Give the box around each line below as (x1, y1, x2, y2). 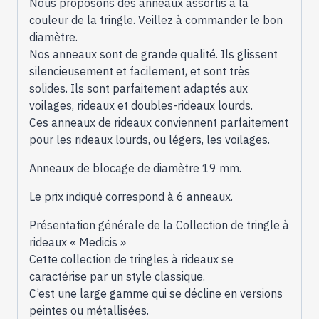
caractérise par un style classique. (29, 268, 205, 283)
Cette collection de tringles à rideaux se (29, 251, 234, 266)
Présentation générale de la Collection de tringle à (29, 217, 289, 232)
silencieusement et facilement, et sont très (29, 63, 250, 78)
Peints (158, 4, 191, 19)
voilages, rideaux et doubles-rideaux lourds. (29, 98, 253, 113)
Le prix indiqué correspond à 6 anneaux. (29, 189, 233, 204)
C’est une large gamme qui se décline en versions (29, 286, 283, 300)
